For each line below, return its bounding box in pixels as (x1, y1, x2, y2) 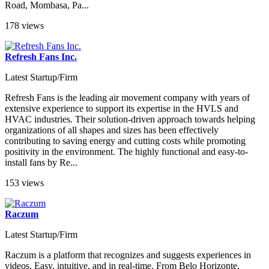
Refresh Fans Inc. (5, 51, 77, 62)
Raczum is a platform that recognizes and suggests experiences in (5, 249, 251, 260)
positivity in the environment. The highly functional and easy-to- (5, 146, 248, 157)
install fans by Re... (5, 157, 77, 168)
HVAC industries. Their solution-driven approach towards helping (5, 113, 255, 124)
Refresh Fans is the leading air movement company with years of (5, 92, 250, 103)
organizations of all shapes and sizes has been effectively (5, 124, 219, 135)
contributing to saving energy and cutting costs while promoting (5, 135, 246, 146)
